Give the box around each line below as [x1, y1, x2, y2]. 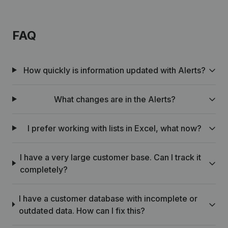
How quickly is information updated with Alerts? [23, 65, 206, 75]
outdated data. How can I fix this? [18, 205, 145, 216]
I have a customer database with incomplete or [18, 193, 197, 204]
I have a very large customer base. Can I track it [20, 152, 202, 162]
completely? [20, 164, 68, 175]
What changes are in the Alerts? [53, 94, 176, 104]
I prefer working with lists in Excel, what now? [27, 123, 202, 133]
